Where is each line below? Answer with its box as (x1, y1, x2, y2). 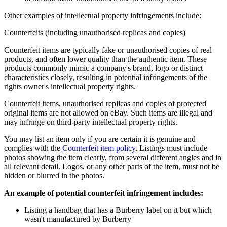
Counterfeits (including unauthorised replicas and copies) (4, 28, 185, 37)
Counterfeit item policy (62, 143, 135, 153)
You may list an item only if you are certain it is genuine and (4, 134, 196, 143)
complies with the (4, 143, 62, 153)
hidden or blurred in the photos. (4, 171, 104, 180)
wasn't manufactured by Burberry (24, 214, 131, 223)
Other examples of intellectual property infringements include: (4, 11, 201, 20)
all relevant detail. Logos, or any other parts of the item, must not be (4, 162, 219, 171)
